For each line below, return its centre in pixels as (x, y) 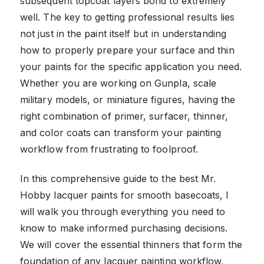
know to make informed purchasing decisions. (124, 228)
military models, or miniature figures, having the (128, 99)
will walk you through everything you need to (123, 211)
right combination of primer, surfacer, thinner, (124, 116)
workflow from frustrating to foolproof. (109, 149)
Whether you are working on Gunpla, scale (118, 83)
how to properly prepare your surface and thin (127, 50)
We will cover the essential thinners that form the (131, 244)
